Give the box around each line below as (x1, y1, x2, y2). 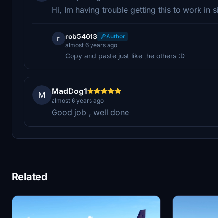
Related (12, 170, 48, 182)
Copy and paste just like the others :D (65, 51, 185, 60)
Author (106, 32, 125, 40)
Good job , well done (52, 107, 129, 117)
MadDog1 (52, 86, 87, 96)
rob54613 (65, 32, 97, 40)
